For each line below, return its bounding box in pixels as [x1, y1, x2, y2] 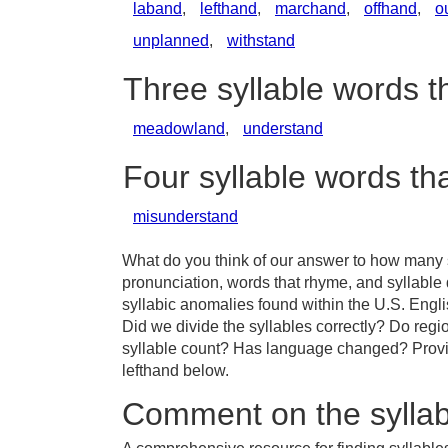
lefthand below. [122, 362, 229, 379]
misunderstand [133, 208, 238, 225]
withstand [227, 32, 295, 49]
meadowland [133, 120, 225, 137]
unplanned [133, 32, 209, 49]
